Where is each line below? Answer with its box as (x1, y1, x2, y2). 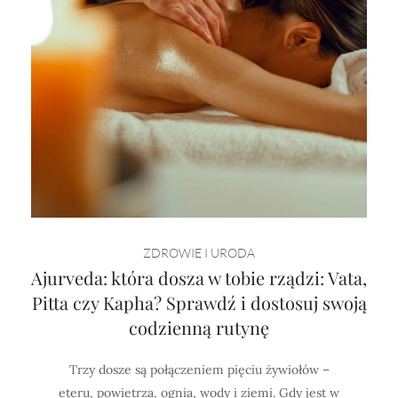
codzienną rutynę (129, 314, 269, 339)
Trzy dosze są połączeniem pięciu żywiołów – (68, 361, 330, 378)
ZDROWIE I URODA (143, 244, 255, 260)
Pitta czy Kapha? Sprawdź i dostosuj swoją (31, 290, 367, 314)
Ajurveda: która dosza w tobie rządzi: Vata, (31, 265, 367, 290)
